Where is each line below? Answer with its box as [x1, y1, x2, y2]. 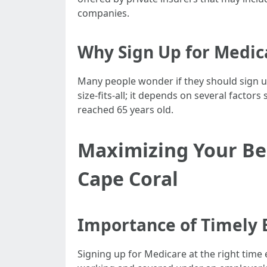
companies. [77, 7, 129, 20]
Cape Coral [77, 166, 178, 191]
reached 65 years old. [77, 103, 173, 116]
